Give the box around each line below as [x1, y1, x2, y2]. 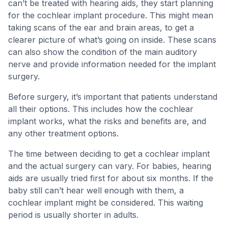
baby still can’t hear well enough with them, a [8, 185, 184, 195]
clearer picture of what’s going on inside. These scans [8, 35, 216, 45]
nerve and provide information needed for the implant [8, 59, 216, 69]
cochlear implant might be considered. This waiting [8, 197, 203, 208]
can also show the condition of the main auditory [8, 47, 197, 57]
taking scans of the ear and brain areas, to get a [8, 22, 194, 33]
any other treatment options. [8, 128, 119, 138]
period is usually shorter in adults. [8, 210, 138, 220]
